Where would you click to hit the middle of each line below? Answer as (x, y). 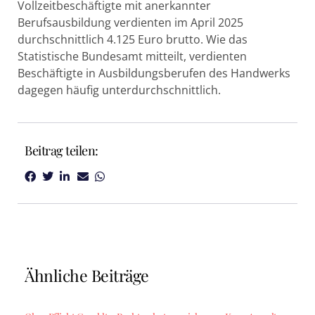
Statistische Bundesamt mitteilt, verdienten (132, 56)
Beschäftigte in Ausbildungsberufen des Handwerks (154, 73)
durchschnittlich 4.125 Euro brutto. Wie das (133, 39)
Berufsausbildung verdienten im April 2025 (130, 22)
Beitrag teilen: (62, 151)
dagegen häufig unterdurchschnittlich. (119, 90)
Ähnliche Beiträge (87, 276)
